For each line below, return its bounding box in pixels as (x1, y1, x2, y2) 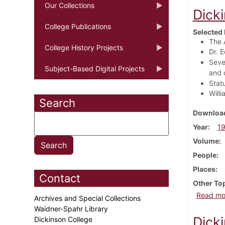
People (192, 150, 216, 159)
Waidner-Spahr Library (34, 204, 110, 213)
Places (192, 164, 215, 173)
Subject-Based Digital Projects (45, 64, 145, 73)
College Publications (45, 22, 111, 31)
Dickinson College (34, 214, 94, 223)
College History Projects (45, 43, 123, 52)
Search (39, 96, 75, 109)
